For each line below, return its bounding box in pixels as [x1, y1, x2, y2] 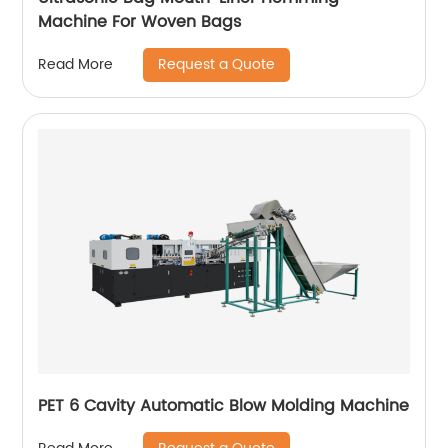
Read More [38, 53, 114, 77]
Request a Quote [158, 52, 276, 76]
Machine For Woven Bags [38, 8, 242, 35]
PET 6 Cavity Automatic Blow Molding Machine [38, 392, 410, 419]
